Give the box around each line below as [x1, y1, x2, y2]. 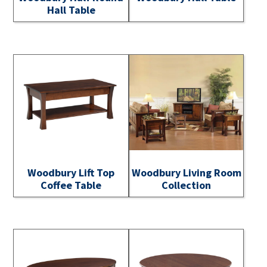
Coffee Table [41, 178, 102, 192]
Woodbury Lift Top [27, 165, 115, 179]
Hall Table [46, 3, 95, 17]
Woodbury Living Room [131, 165, 241, 179]
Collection [162, 178, 212, 192]
